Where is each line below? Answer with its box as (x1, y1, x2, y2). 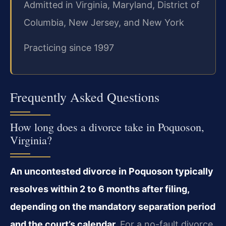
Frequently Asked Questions (10, 88, 159, 105)
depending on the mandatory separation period (10, 201, 215, 212)
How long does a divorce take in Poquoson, (10, 119, 204, 134)
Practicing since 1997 (24, 42, 114, 53)
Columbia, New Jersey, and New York (24, 17, 184, 28)
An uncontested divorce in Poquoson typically (10, 165, 213, 177)
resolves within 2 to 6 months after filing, (10, 183, 189, 194)
